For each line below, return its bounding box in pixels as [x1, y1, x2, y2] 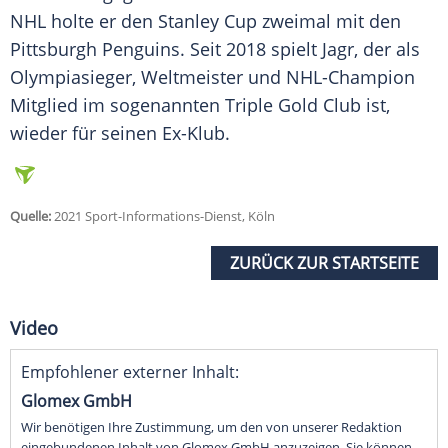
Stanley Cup [158, 9, 257, 34]
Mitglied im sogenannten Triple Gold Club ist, [10, 93, 390, 118]
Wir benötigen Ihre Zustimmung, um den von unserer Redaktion [21, 418, 402, 437]
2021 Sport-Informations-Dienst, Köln [51, 207, 275, 226]
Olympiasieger [10, 65, 132, 90]
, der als [354, 37, 420, 62]
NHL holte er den [10, 9, 158, 34]
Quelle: [10, 207, 51, 226]
